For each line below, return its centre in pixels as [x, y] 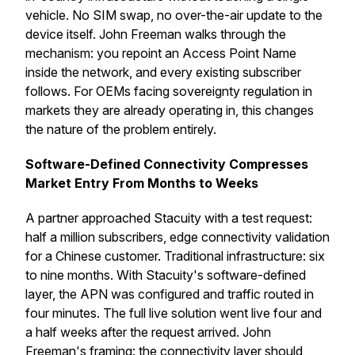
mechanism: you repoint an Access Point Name [161, 53]
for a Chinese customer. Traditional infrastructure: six [175, 256]
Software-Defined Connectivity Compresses [167, 164]
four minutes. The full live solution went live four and [174, 313]
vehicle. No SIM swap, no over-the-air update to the [174, 15]
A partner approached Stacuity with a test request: [169, 218]
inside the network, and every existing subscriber [163, 72]
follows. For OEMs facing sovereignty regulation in [169, 91]
